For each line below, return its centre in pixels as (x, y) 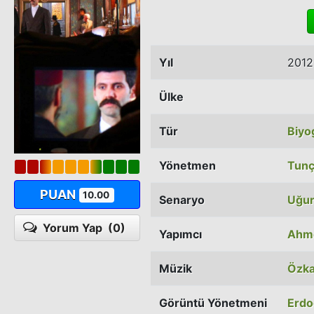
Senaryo (182, 199)
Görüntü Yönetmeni (213, 302)
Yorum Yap (75, 227)
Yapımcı (180, 234)
